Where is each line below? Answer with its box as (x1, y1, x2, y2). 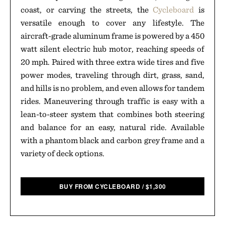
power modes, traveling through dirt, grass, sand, (21, 70, 204, 80)
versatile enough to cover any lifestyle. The (21, 18, 204, 28)
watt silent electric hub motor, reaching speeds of (21, 44, 204, 54)
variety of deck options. (21, 148, 104, 158)
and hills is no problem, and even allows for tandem (21, 83, 204, 93)
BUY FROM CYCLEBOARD (59, 182, 140, 191)
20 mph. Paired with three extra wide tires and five (21, 57, 204, 67)
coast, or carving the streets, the (21, 5, 153, 15)
